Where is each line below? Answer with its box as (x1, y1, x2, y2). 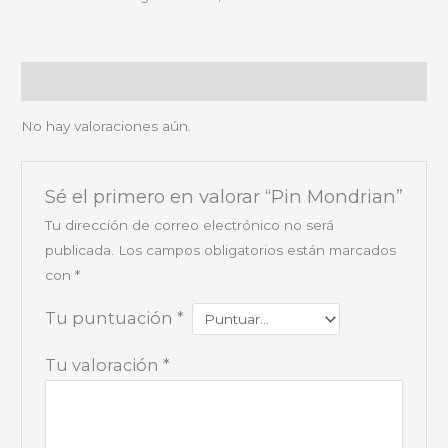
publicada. (44, 242, 114, 259)
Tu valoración (44, 354, 163, 375)
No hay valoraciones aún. (21, 118, 191, 135)
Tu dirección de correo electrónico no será (44, 217, 334, 234)
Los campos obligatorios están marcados (117, 242, 396, 259)
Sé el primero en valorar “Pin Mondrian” (44, 185, 403, 209)
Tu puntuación (44, 308, 177, 329)
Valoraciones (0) (21, 72, 137, 89)
